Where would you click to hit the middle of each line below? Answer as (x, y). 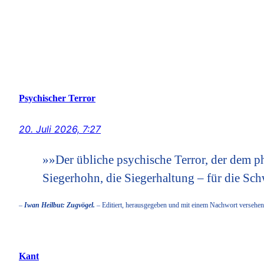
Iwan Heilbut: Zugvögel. (60, 205)
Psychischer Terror (57, 98)
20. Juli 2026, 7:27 (60, 129)
